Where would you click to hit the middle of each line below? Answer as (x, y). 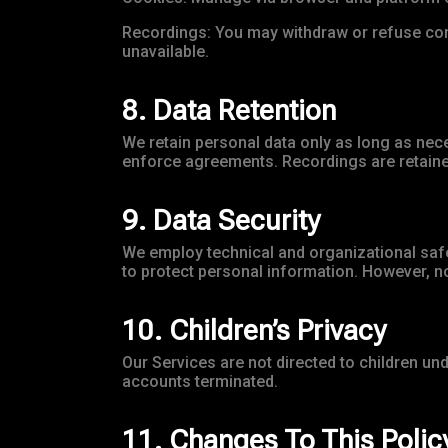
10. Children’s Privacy (254, 331)
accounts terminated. (200, 382)
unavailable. (165, 52)
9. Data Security (221, 221)
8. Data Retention (229, 111)
